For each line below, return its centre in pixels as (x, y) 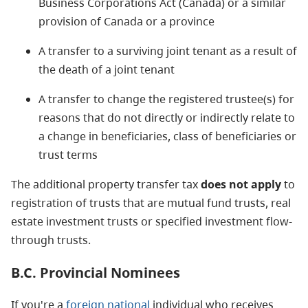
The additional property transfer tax (106, 184)
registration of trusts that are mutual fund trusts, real (151, 202)
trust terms (68, 154)
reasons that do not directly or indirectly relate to (167, 117)
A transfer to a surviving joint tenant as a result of (168, 51)
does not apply (241, 184)
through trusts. (51, 240)
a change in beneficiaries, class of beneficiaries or (167, 136)
